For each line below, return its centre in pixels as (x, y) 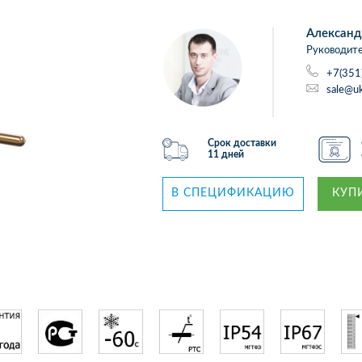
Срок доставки (242, 143)
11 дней (226, 154)
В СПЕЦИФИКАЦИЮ (234, 193)
